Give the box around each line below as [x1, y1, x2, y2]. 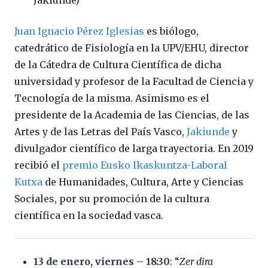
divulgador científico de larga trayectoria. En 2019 [14, 142, 254, 155]
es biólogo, [144, 25, 199, 38]
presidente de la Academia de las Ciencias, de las [14, 109, 249, 121]
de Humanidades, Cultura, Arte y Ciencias [42, 176, 243, 188]
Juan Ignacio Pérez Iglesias [14, 25, 144, 38]
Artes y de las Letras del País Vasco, [14, 126, 187, 138]
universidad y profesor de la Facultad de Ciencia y [14, 75, 254, 88]
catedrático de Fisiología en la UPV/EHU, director [14, 42, 249, 54]
